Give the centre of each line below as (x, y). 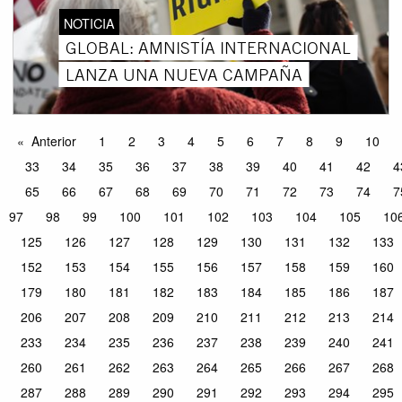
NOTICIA (89, 22)
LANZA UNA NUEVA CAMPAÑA (184, 74)
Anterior (53, 141)
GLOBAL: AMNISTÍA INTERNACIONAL (208, 47)
